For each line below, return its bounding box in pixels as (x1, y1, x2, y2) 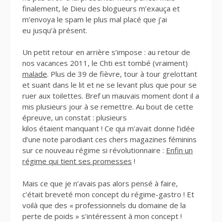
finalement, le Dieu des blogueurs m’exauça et (22, 3, 180, 13)
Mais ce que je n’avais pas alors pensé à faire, (22, 178, 178, 188)
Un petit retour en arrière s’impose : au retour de (22, 47, 190, 57)
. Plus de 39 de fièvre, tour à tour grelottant (47, 69, 197, 79)
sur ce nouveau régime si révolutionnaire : (22, 145, 166, 156)
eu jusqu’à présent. (22, 25, 87, 35)
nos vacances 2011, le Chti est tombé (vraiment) (22, 58, 188, 68)
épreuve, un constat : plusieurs (22, 112, 127, 123)
